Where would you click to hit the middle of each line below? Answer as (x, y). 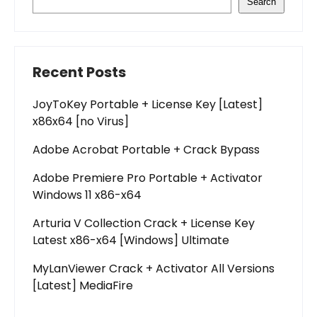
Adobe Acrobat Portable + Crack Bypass (146, 150)
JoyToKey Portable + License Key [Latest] (148, 104)
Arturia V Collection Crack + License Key (144, 223)
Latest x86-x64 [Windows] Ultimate (131, 240)
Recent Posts (79, 72)
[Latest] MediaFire (83, 286)
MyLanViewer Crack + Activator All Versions (154, 269)
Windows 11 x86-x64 (87, 195)
